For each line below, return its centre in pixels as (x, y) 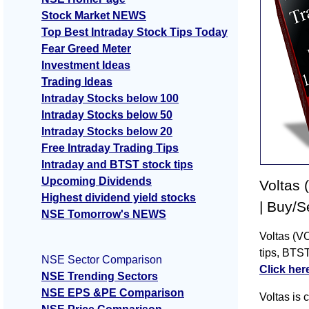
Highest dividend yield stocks (119, 198)
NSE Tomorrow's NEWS (104, 215)
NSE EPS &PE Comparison (113, 293)
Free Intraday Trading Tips (110, 148)
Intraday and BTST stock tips (117, 165)
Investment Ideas (86, 66)
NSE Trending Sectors (100, 277)
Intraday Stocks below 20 (107, 132)
